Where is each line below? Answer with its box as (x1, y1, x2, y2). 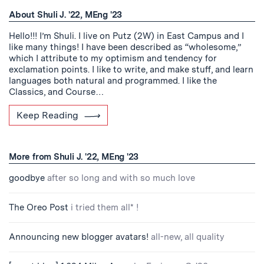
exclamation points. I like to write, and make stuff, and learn (9, 64, 253, 75)
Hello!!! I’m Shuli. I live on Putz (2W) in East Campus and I (9, 30, 244, 41)
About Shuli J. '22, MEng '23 (9, 9, 123, 20)
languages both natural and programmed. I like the (9, 75, 217, 86)
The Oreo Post (9, 202, 68, 213)
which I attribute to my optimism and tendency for (9, 52, 217, 64)
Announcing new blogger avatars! (9, 231, 148, 242)
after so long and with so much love (47, 172, 195, 183)
